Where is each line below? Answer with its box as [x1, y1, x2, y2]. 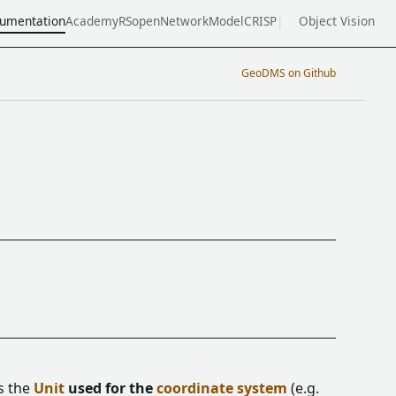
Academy [65, 12, 119, 30]
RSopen [118, 12, 161, 30]
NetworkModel [160, 12, 245, 30]
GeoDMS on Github [241, 65, 336, 81]
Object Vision [299, 12, 375, 30]
